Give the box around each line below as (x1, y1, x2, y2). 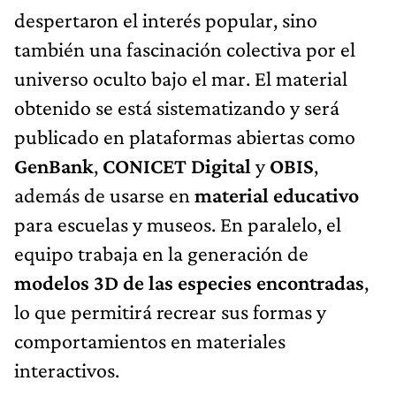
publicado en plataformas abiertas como (14, 124, 355, 148)
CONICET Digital (103, 153, 251, 178)
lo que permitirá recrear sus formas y (14, 299, 326, 324)
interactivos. (14, 357, 119, 382)
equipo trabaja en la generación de (14, 240, 308, 265)
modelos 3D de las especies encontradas (14, 270, 364, 294)
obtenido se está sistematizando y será (14, 95, 339, 119)
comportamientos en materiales (14, 328, 286, 353)
